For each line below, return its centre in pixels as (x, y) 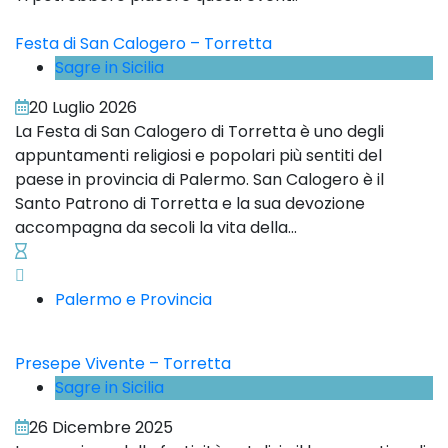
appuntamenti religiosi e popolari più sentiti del (198, 156)
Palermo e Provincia (133, 300)
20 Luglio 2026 (83, 108)
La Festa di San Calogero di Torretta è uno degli (199, 132)
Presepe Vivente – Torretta (123, 364)
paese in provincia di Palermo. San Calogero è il (199, 180)
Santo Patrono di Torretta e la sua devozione (190, 204)
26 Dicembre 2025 (101, 428)
